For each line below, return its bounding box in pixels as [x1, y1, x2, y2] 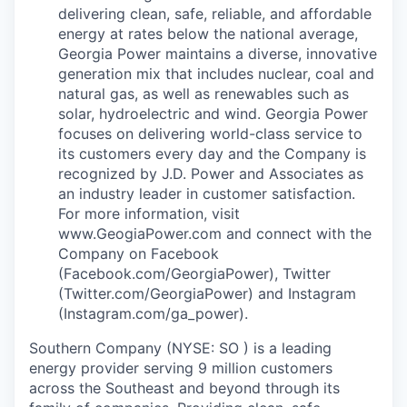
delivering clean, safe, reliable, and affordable [58, 4, 372, 23]
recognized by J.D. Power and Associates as [58, 164, 363, 183]
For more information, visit [58, 203, 240, 223]
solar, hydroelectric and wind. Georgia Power [58, 104, 368, 123]
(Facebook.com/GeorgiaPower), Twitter [58, 263, 331, 283]
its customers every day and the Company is [58, 144, 366, 163]
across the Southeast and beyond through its [29, 378, 340, 397]
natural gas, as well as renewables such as [58, 84, 349, 103]
